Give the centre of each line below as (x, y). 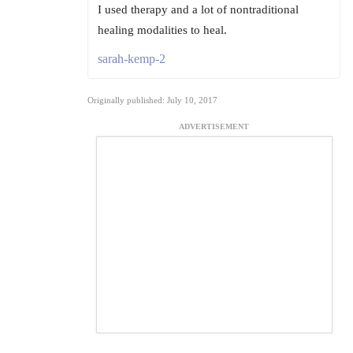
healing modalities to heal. (162, 30)
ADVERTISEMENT (214, 127)
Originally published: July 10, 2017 (152, 100)
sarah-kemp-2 (132, 59)
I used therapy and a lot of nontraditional (198, 10)
